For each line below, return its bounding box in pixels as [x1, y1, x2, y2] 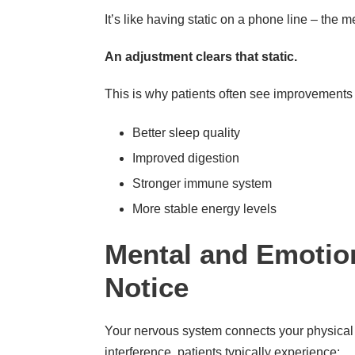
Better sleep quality [132, 125, 240, 139]
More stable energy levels [132, 201, 277, 216]
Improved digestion [132, 151, 239, 165]
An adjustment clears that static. [105, 49, 297, 63]
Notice [105, 271, 189, 303]
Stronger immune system [132, 176, 272, 190]
